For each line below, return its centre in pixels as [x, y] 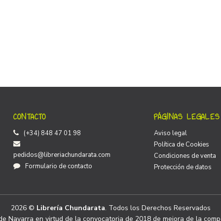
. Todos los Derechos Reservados [158, 208]
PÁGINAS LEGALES [187, 116]
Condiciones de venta [185, 156]
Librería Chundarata [71, 208]
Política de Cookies [182, 144]
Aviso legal [170, 133]
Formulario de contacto [59, 166]
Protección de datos [183, 167]
